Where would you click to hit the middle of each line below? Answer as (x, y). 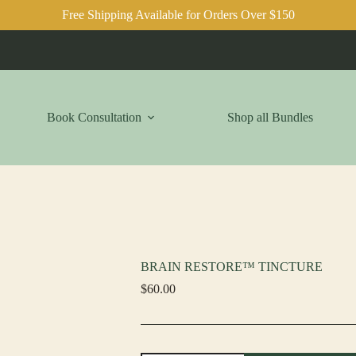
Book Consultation (95, 117)
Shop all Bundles (271, 117)
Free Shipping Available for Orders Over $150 (178, 15)
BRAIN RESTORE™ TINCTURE (231, 267)
